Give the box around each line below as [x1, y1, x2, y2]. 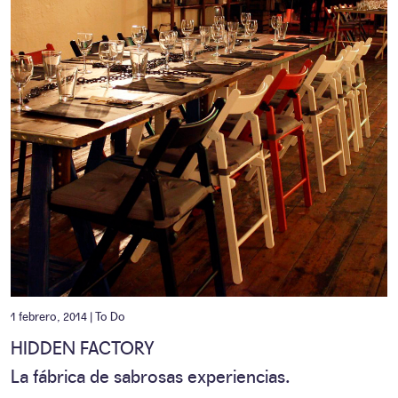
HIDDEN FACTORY [11, 334, 155, 360]
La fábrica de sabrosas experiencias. [11, 362, 291, 388]
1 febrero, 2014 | [11, 307, 95, 324]
